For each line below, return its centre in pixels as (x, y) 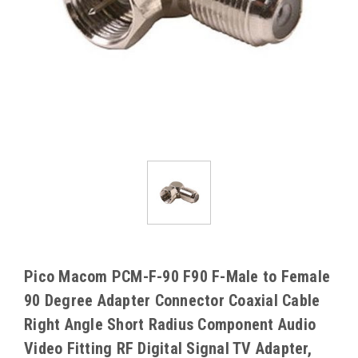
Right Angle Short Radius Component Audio (170, 324)
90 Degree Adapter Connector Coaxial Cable (172, 300)
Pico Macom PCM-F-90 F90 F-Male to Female (177, 276)
